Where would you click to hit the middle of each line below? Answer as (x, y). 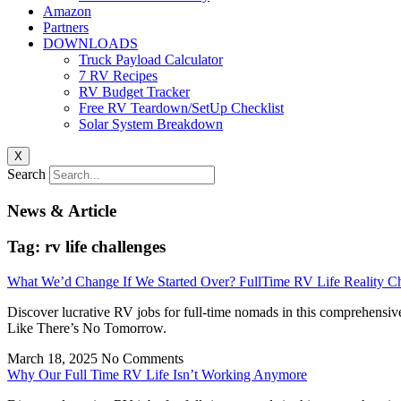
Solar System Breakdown (151, 124)
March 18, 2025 (54, 359)
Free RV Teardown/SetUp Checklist (181, 108)
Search (26, 174)
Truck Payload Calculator (151, 60)
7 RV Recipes (118, 76)
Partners (66, 27)
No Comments (142, 359)
